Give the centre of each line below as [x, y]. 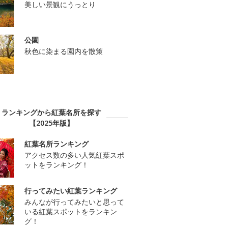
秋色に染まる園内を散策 [64, 51]
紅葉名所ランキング [56, 144]
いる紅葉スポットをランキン [71, 212]
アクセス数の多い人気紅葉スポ [74, 155]
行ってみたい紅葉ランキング [71, 191]
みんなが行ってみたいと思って [74, 202]
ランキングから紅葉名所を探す [51, 112]
